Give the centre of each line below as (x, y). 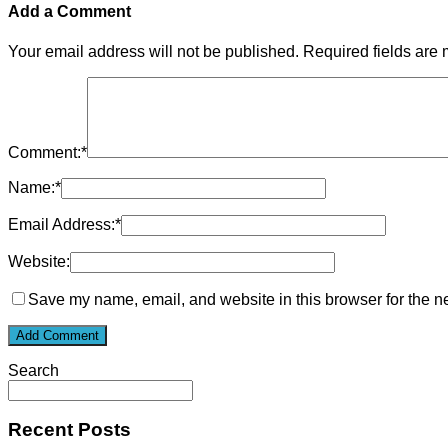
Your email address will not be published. (153, 51)
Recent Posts (69, 430)
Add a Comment (69, 12)
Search (33, 370)
